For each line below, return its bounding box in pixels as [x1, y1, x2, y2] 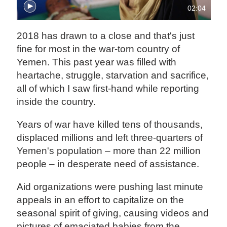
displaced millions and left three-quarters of [17, 132, 203, 143]
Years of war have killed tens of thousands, [17, 119, 203, 130]
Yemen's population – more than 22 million [17, 145, 201, 157]
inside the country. [17, 96, 96, 107]
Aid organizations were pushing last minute [17, 181, 204, 193]
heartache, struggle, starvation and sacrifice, [17, 70, 209, 81]
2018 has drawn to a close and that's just [17, 30, 195, 42]
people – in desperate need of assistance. [17, 159, 200, 170]
